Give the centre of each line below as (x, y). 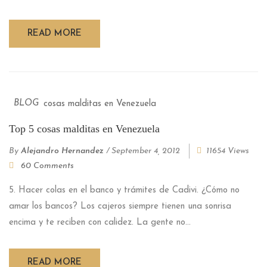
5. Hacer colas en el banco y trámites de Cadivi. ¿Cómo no (124, 190)
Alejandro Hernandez (62, 151)
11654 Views (228, 151)
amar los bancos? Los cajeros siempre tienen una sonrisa (120, 206)
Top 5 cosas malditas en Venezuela (84, 128)
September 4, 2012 (146, 151)
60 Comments (47, 166)
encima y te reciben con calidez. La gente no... (100, 222)
